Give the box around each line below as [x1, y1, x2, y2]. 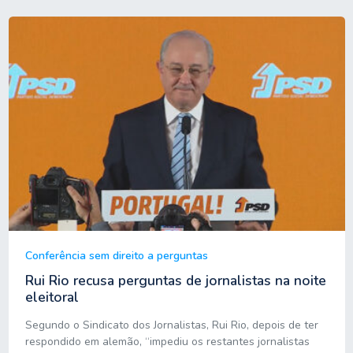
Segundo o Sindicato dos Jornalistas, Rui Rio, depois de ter [24, 317, 318, 333]
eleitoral [24, 287, 79, 307]
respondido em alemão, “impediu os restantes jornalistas [24, 333, 310, 349]
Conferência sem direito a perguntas [24, 248, 208, 264]
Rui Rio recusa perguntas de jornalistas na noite [24, 270, 326, 290]
